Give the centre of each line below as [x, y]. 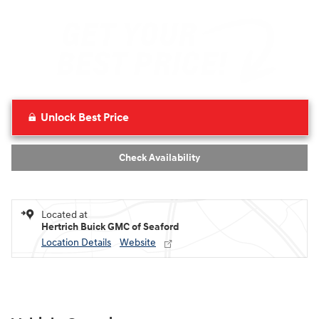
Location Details [76, 242]
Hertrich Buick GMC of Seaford [110, 226]
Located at [64, 214]
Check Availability [159, 157]
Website [138, 242]
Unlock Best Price [85, 118]
